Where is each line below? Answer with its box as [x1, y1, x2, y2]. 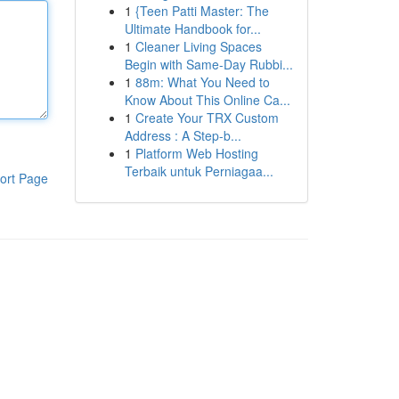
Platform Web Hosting [134, 144, 258, 162]
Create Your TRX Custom [134, 109, 279, 126]
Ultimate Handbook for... [124, 20, 261, 37]
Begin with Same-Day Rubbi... [124, 55, 293, 73]
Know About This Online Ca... [124, 91, 290, 109]
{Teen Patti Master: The [134, 2, 269, 20]
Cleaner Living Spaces [134, 37, 262, 55]
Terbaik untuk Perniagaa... [124, 162, 273, 180]
